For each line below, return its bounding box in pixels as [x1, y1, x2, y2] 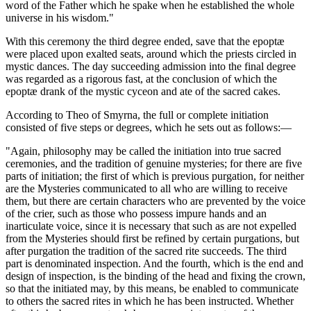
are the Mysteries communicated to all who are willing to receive [6, 183, 287, 195]
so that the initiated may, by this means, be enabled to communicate [6, 283, 299, 295]
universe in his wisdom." [6, 12, 114, 24]
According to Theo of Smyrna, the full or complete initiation [6, 109, 269, 121]
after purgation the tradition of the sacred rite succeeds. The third [6, 245, 287, 258]
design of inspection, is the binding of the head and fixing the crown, [6, 270, 305, 283]
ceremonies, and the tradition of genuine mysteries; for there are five [6, 158, 302, 170]
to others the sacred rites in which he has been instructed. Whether [6, 295, 294, 308]
